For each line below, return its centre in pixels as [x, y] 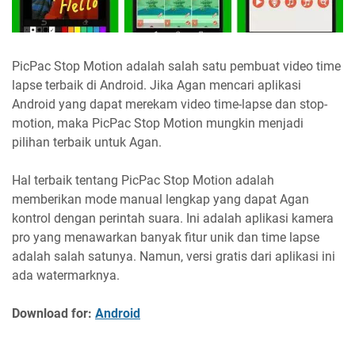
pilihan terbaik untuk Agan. [87, 143]
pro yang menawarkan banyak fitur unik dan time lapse [166, 238]
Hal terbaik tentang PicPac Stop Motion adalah [143, 181]
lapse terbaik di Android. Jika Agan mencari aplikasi [157, 86]
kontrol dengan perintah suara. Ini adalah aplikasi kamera [173, 219]
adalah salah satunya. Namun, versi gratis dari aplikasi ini [174, 257]
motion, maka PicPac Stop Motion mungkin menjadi [158, 124]
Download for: [53, 314]
